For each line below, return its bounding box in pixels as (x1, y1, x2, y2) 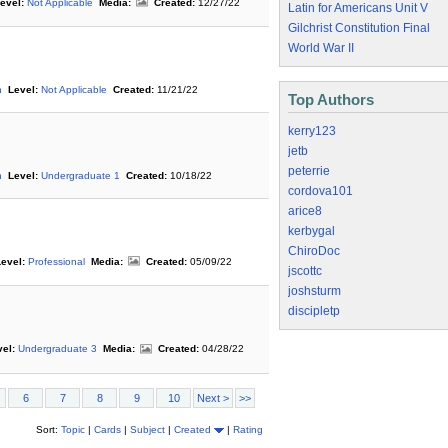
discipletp (288, 304, 340, 318)
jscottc (288, 264, 322, 278)
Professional (28, 256, 85, 268)
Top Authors (288, 91, 374, 108)
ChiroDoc (288, 244, 340, 258)
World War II (288, 41, 354, 55)
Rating (233, 423, 263, 435)
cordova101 (288, 184, 353, 198)
